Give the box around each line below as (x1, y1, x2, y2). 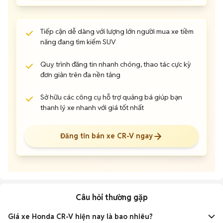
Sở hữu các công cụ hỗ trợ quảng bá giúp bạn (40, 93, 182, 102)
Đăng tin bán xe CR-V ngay (60, 131, 153, 140)
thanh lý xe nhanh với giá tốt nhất (40, 103, 144, 112)
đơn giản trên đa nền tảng (40, 70, 120, 79)
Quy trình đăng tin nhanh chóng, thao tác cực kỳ (40, 60, 191, 69)
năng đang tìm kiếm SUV (40, 37, 116, 46)
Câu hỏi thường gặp (75, 192, 148, 203)
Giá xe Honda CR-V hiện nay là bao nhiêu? (8, 212, 153, 221)
